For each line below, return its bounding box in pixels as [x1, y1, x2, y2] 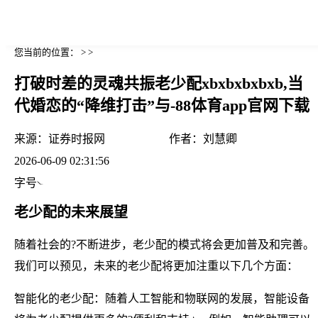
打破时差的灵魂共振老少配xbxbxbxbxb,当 [14, 75, 303, 93]
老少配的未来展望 [14, 204, 128, 220]
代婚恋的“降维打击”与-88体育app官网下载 [14, 97, 309, 115]
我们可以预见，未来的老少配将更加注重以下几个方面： [14, 259, 298, 272]
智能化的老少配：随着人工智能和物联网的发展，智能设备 [14, 292, 309, 305]
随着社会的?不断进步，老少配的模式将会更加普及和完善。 [14, 238, 314, 251]
